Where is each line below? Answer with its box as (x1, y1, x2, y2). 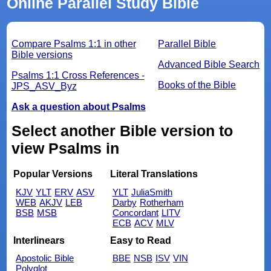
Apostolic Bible (16, 253, 74, 264)
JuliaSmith (131, 187, 172, 198)
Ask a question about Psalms (11, 101, 146, 112)
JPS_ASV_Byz (11, 80, 77, 91)
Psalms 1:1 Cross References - (11, 70, 145, 80)
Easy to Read (109, 235, 171, 246)
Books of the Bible (158, 79, 237, 90)
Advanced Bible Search (158, 59, 260, 70)
